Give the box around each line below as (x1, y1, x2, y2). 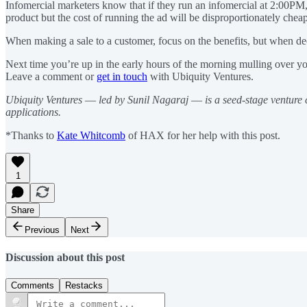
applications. (5, 106, 61, 118)
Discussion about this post (5, 251, 125, 263)
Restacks (65, 280, 103, 291)
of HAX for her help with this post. (125, 129, 280, 141)
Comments (11, 280, 54, 291)
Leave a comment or (5, 70, 97, 82)
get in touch (97, 70, 147, 82)
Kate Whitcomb (57, 129, 125, 141)
